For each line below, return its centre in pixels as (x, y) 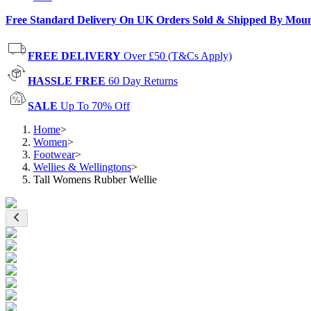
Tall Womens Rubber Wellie (95, 179)
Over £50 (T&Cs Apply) (178, 56)
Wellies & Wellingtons (82, 167)
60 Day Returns (143, 81)
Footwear (54, 154)
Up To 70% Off (95, 106)
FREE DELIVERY (74, 56)
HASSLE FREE (67, 81)
